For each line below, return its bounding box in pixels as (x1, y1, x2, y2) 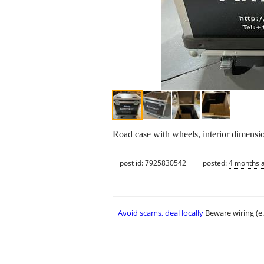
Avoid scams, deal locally (118, 207, 203, 219)
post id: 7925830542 (120, 157, 186, 168)
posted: (203, 157, 229, 168)
